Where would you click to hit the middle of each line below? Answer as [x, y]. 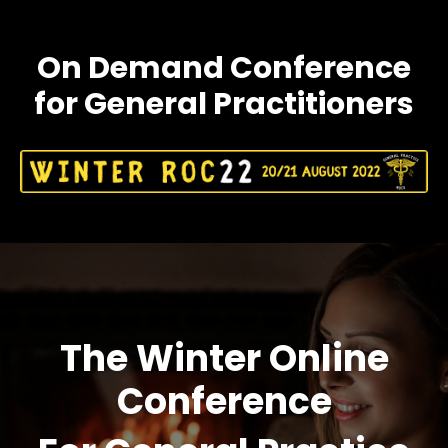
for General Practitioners [224, 104]
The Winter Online [224, 358]
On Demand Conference [224, 68]
